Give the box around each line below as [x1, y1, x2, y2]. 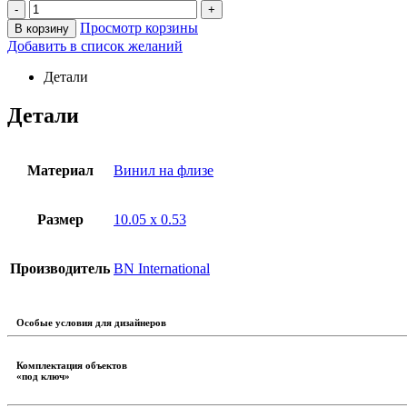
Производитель [10, 261, 110, 277]
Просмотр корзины [80, 19, 198, 35]
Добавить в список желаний [7, 37, 183, 54]
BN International [114, 261, 210, 277]
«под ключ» [16, 371, 70, 382]
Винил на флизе [114, 163, 213, 179]
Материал [26, 163, 94, 179]
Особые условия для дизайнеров [16, 317, 166, 329]
